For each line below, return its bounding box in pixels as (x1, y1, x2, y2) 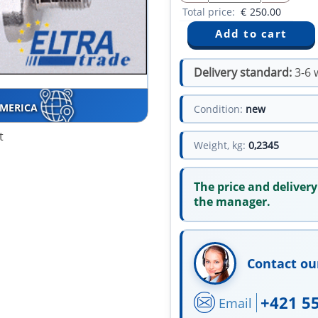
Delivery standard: (194, 65, 292, 81)
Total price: (182, 5, 238, 19)
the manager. (194, 194, 270, 210)
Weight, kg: (194, 138, 246, 153)
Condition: (194, 102, 243, 116)
